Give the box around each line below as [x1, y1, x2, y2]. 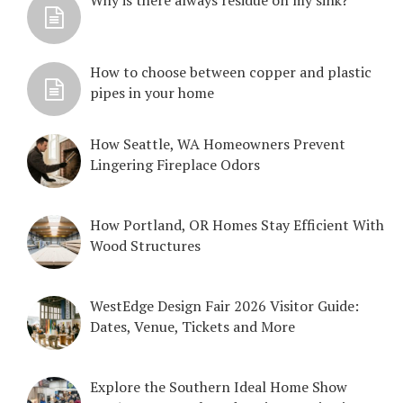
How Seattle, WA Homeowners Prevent [90, 133, 345, 154]
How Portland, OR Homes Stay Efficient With [90, 214, 384, 235]
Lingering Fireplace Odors [90, 154, 260, 175]
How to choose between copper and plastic [90, 61, 372, 82]
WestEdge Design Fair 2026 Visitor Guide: [90, 295, 359, 316]
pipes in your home [90, 82, 214, 103]
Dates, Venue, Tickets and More [90, 316, 295, 336]
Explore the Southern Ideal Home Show [90, 376, 347, 397]
